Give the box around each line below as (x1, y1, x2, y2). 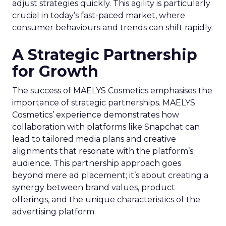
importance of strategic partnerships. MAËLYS (12, 97, 195, 107)
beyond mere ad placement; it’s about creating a (12, 170, 208, 180)
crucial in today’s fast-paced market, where (12, 10, 185, 20)
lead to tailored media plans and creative (12, 134, 176, 144)
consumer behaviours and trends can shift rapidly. (12, 22, 213, 32)
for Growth (12, 62, 98, 81)
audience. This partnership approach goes (12, 158, 181, 168)
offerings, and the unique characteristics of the (12, 194, 200, 204)
